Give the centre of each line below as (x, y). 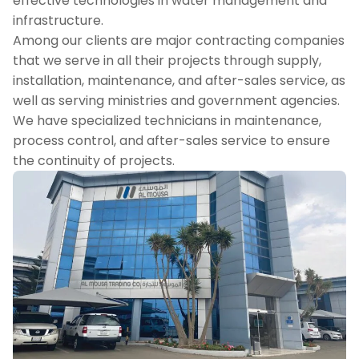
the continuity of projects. (94, 161)
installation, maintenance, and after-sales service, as (179, 81)
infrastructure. (58, 21)
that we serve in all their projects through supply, (167, 61)
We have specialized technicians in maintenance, (167, 121)
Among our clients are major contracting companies (179, 41)
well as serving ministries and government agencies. (176, 101)
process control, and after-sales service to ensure (171, 141)
